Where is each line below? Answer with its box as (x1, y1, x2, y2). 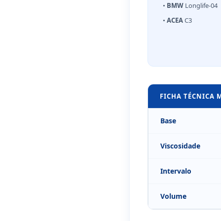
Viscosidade (160, 141, 200, 150)
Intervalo (160, 166, 191, 176)
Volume (160, 191, 186, 201)
